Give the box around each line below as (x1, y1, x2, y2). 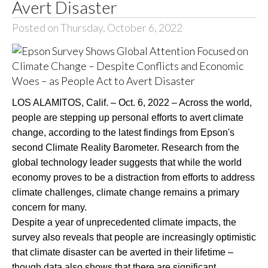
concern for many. (11, 202, 87, 212)
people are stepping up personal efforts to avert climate (11, 112, 243, 123)
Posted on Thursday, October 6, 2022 (11, 21, 182, 35)
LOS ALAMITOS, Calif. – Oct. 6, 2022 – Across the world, (11, 97, 252, 108)
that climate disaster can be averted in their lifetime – (11, 246, 233, 257)
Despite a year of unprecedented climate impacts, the (11, 217, 236, 227)
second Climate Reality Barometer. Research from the (11, 142, 239, 153)
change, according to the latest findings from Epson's (11, 127, 234, 138)
